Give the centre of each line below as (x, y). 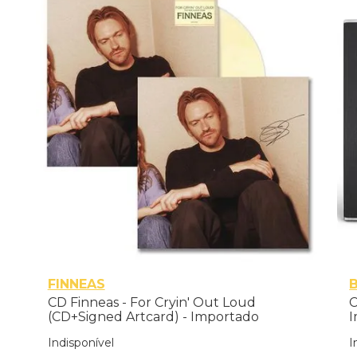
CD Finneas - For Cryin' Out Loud (151, 302)
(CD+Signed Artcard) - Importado (153, 316)
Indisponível (80, 342)
